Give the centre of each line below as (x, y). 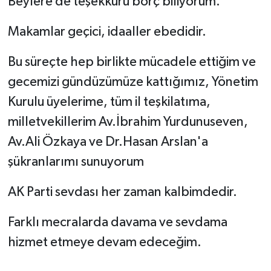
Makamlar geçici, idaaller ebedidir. (107, 32)
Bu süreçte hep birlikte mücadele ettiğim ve (132, 63)
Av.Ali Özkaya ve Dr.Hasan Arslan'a (108, 142)
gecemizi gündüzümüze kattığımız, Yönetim (133, 83)
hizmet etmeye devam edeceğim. (104, 243)
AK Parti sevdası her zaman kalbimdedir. (122, 193)
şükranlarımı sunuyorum (76, 162)
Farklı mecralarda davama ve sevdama (117, 223)
